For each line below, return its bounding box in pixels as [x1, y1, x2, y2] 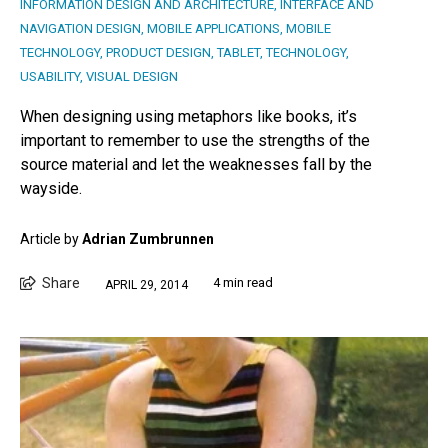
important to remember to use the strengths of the [20, 131, 370, 151]
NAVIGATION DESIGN [20, 21, 141, 37]
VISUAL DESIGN [86, 69, 178, 85]
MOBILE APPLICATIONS [147, 21, 280, 37]
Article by [20, 231, 82, 248]
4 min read [213, 275, 273, 291]
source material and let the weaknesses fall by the [20, 155, 372, 175]
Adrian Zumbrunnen [82, 231, 214, 248]
